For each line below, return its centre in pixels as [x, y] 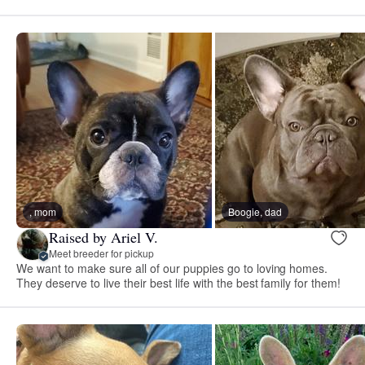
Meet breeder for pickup [101, 253]
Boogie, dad [255, 211]
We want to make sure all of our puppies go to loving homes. [172, 268]
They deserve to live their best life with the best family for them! [179, 282]
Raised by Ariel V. [103, 237]
